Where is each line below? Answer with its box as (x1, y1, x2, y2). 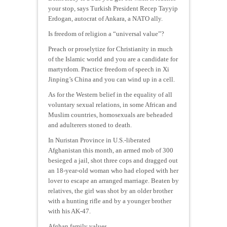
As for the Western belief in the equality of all (48, 90, 172, 98)
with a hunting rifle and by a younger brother (48, 197, 171, 205)
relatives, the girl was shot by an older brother (48, 186, 173, 195)
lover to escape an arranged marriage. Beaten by (48, 176, 179, 184)
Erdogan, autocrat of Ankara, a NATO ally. (48, 14, 163, 22)
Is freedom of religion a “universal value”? (48, 29, 164, 37)
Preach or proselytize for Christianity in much (48, 45, 173, 53)
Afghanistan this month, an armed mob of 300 (48, 146, 173, 154)
